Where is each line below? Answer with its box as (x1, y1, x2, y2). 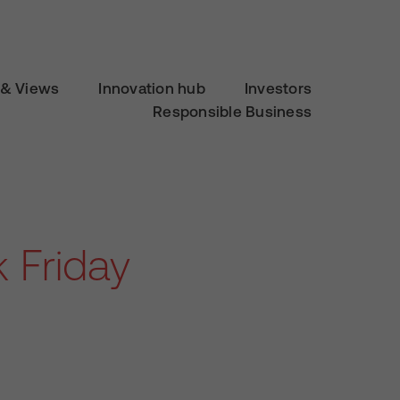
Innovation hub (98, 79, 205, 98)
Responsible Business (153, 103, 312, 121)
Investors (244, 79, 312, 98)
